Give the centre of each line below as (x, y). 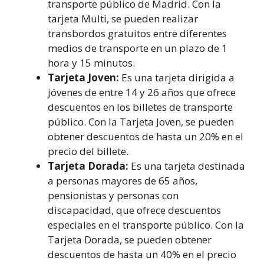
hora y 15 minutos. (91, 62)
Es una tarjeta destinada (187, 166)
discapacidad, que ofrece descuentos (134, 210)
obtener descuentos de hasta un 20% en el (146, 136)
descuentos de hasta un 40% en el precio (142, 254)
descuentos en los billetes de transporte (140, 107)
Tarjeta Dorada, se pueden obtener (130, 239)
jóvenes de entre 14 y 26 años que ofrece (142, 92)
